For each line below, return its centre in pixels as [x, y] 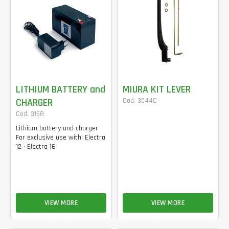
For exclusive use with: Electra [61, 137]
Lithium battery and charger [57, 128]
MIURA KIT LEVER [157, 89]
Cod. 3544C [140, 100]
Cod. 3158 [30, 114]
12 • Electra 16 [36, 146]
